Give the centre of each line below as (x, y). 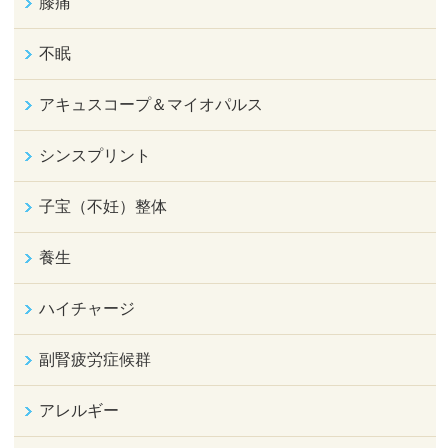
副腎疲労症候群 (95, 359)
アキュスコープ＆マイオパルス (151, 104)
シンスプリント (95, 155)
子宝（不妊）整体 (103, 206)
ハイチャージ (87, 308)
